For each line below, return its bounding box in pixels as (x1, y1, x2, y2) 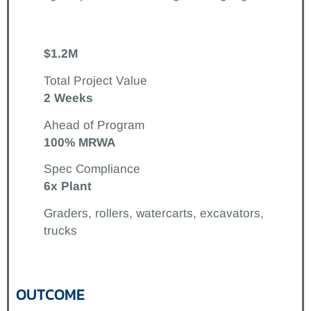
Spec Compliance (44, 162, 140, 176)
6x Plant (44, 179, 92, 194)
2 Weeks (44, 90, 93, 105)
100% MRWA (44, 135, 115, 149)
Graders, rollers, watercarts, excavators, (44, 206, 264, 221)
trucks (44, 224, 77, 238)
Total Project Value (44, 73, 147, 87)
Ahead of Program (44, 117, 148, 132)
